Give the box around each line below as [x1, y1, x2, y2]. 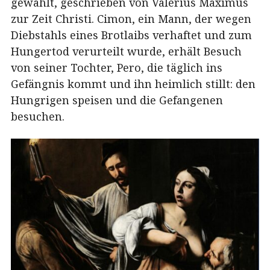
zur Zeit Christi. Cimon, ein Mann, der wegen [11, 11, 251, 27]
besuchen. [11, 109, 64, 124]
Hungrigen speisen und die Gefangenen [11, 93, 223, 108]
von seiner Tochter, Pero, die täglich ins [11, 60, 222, 75]
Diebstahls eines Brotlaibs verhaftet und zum [11, 28, 252, 43]
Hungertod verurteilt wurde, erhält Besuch [11, 44, 242, 59]
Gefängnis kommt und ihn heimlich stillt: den [11, 77, 256, 92]
